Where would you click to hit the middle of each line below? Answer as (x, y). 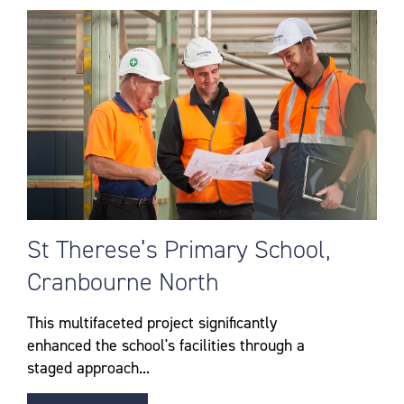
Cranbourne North (123, 281)
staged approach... (88, 367)
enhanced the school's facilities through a (166, 345)
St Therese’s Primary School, (179, 249)
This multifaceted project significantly (152, 322)
